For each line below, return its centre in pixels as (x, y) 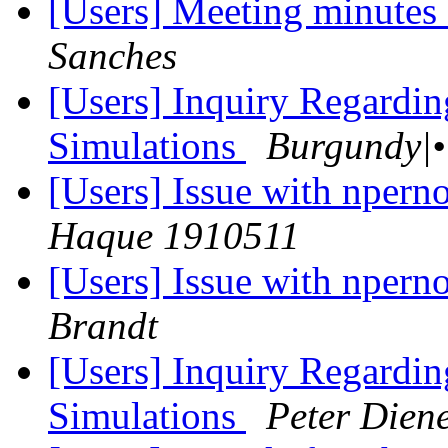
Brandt (103, 326)
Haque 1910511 (174, 236)
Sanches (112, 56)
